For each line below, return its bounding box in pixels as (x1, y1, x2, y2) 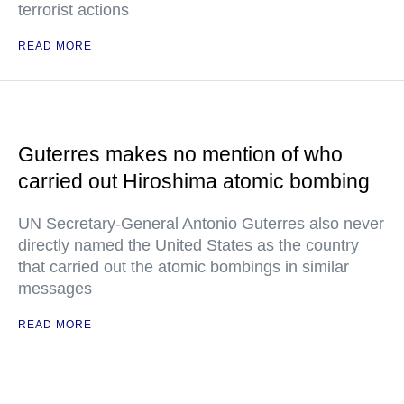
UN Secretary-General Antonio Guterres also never (18, 215, 384, 233)
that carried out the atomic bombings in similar (18, 258, 349, 276)
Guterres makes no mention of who (18, 142, 343, 166)
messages (18, 280, 92, 298)
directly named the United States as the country (18, 236, 359, 254)
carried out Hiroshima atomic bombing (18, 170, 370, 193)
